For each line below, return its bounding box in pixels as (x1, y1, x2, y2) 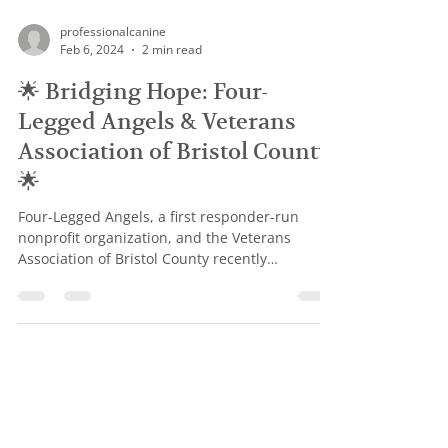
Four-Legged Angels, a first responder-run (18, 317, 299, 336)
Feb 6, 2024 (60, 151, 124, 168)
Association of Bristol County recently (18, 359, 267, 378)
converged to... (18, 380, 117, 399)
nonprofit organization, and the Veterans (18, 338, 291, 357)
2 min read (142, 151, 202, 168)
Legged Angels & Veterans (18, 217, 296, 245)
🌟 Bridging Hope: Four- (18, 187, 269, 215)
